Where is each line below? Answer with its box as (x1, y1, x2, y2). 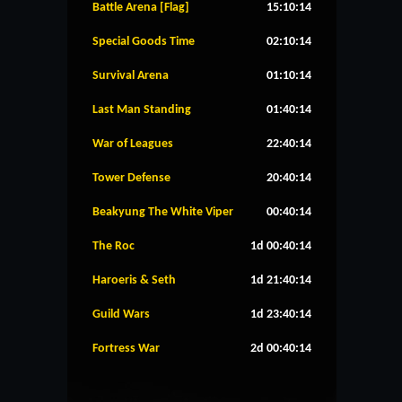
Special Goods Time (92, 34, 195, 48)
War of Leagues (92, 136, 173, 151)
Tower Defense (92, 170, 170, 185)
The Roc (92, 239, 135, 253)
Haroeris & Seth (92, 273, 176, 287)
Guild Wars (92, 307, 150, 321)
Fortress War (92, 341, 160, 355)
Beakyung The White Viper (92, 205, 233, 219)
